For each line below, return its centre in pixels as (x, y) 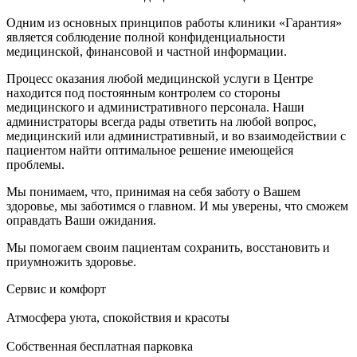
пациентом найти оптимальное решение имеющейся (150, 150)
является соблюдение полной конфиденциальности (146, 37)
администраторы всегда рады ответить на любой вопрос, (161, 121)
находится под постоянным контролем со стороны (143, 92)
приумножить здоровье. (71, 261)
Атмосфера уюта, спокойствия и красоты (118, 317)
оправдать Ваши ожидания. (81, 220)
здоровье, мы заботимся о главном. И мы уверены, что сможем (177, 206)
